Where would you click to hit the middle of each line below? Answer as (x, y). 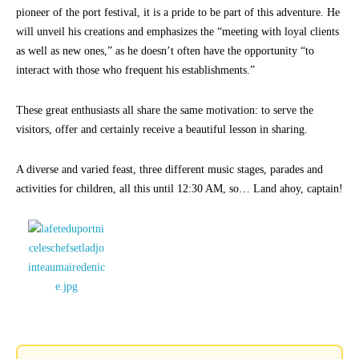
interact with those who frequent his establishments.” (135, 71)
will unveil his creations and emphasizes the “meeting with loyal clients (177, 32)
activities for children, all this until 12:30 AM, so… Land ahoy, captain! (179, 189)
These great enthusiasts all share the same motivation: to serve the (165, 111)
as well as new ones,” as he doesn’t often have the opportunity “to (165, 51)
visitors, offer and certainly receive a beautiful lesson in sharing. (162, 130)
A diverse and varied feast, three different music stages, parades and (169, 170)
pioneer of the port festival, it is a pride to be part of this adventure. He (178, 13)
